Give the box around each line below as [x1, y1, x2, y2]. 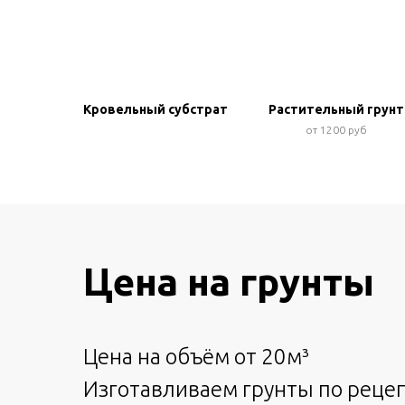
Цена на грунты [83, 260, 374, 303]
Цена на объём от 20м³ [83, 344, 310, 369]
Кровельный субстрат [83, 102, 228, 117]
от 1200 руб [306, 124, 367, 136]
